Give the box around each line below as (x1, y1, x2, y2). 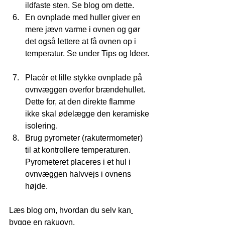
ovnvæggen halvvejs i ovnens (25, 170, 133, 178)
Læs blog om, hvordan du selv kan (9, 206, 131, 214)
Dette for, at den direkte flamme (25, 97, 137, 106)
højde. (25, 182, 50, 190)
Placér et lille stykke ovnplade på (25, 73, 144, 82)
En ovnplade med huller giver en (25, 13, 143, 22)
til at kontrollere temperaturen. (25, 146, 133, 154)
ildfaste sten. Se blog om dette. (25, 1, 134, 10)
